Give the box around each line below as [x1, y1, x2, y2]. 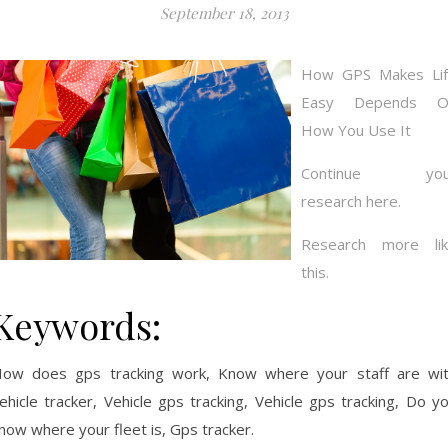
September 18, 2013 [159, 3, 289, 23]
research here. [301, 191, 401, 211]
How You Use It [301, 120, 411, 140]
